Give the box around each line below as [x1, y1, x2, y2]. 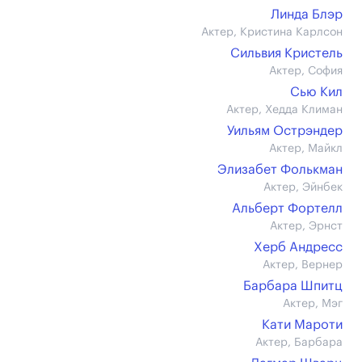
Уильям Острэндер [227, 124, 343, 137]
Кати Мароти [262, 318, 343, 331]
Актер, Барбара [255, 337, 343, 348]
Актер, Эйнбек [263, 182, 343, 193]
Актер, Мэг [283, 298, 343, 309]
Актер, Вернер [263, 259, 343, 271]
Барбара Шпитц [243, 280, 343, 293]
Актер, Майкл [269, 143, 343, 154]
